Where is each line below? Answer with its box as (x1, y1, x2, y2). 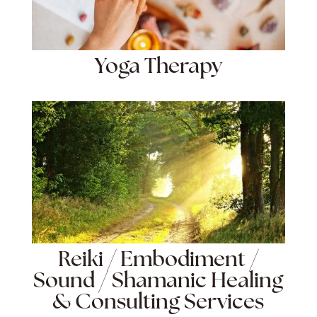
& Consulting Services (52, 292, 265, 314)
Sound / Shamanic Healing (33, 270, 284, 293)
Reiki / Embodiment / (58, 249, 259, 272)
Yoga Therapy (94, 56, 222, 79)
